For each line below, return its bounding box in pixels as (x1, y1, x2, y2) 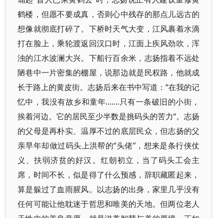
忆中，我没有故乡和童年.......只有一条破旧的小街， (18, 96, 200, 107)
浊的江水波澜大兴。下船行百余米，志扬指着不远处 (18, 53, 200, 63)
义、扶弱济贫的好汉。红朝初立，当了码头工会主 (18, 155, 200, 165)
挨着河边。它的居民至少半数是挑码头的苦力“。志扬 (18, 111, 200, 122)
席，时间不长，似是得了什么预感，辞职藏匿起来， (18, 169, 200, 180)
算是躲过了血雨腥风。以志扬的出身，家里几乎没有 (18, 184, 200, 195)
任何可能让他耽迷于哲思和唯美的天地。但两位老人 (18, 199, 200, 209)
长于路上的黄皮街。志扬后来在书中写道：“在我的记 (18, 82, 200, 92)
